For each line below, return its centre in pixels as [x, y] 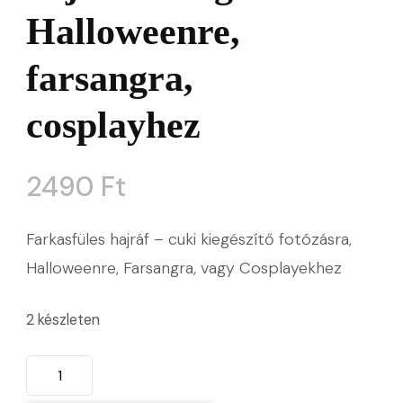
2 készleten [63, 319]
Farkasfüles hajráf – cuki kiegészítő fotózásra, [189, 239]
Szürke [50, 368]
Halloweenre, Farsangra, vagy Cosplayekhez [184, 268]
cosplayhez [113, 125]
